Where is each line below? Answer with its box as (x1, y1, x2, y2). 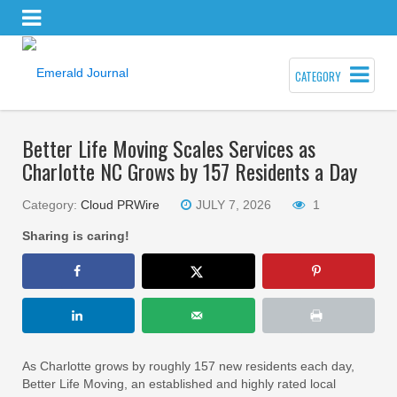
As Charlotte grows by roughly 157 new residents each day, (22, 358, 354, 373)
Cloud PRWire (81, 197, 160, 212)
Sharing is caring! (22, 228, 129, 243)
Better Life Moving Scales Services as (22, 131, 315, 164)
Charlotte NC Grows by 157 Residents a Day (22, 154, 357, 187)
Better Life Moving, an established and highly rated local (22, 376, 336, 391)
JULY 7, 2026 (196, 197, 271, 212)
